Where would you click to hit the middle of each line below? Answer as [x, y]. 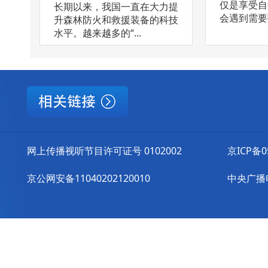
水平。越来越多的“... [98, 33]
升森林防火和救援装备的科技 [116, 19]
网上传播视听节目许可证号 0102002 [104, 150]
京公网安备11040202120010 [89, 178]
